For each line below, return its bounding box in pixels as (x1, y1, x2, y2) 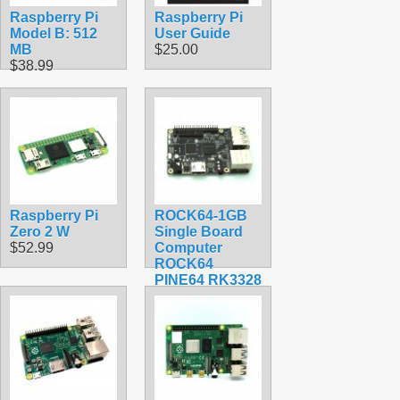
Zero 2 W (10, 223, 70, 239)
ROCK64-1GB (154, 207, 247, 223)
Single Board (154, 223, 243, 239)
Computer (154, 239, 222, 255)
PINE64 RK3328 (154, 271, 262, 287)
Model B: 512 (10, 25, 97, 41)
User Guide (154, 25, 230, 41)
